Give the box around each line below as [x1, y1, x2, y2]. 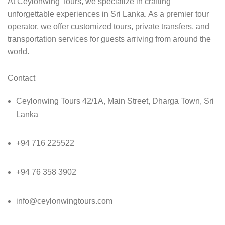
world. [8, 47, 29, 56]
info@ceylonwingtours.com [16, 197, 113, 206]
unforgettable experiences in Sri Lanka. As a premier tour [8, 10, 209, 19]
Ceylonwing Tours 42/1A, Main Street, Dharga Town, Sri [16, 97, 214, 106]
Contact [8, 74, 35, 83]
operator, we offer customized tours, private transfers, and [8, 22, 209, 31]
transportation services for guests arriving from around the [8, 35, 211, 44]
